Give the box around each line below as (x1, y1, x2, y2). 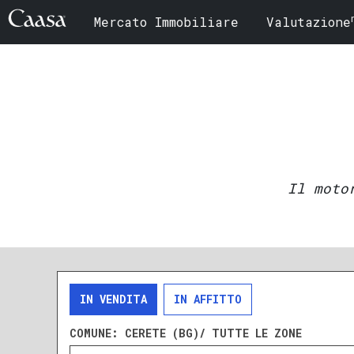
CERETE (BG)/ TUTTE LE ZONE (125, 326, 302, 341)
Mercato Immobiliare (94, 13, 239, 31)
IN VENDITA (80, 292, 147, 307)
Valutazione (266, 13, 351, 31)
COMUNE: (70, 326, 125, 341)
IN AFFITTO (174, 292, 242, 307)
